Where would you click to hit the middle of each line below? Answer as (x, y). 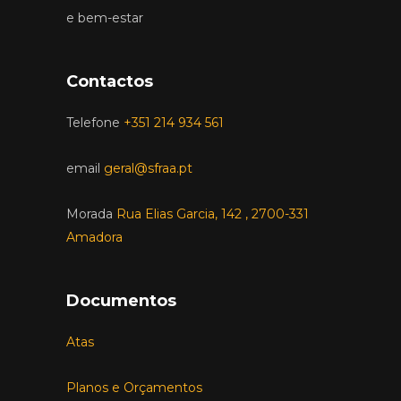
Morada (91, 214)
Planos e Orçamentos (134, 388)
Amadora (94, 238)
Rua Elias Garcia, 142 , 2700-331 (213, 214)
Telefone (93, 123)
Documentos (121, 301)
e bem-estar (105, 18)
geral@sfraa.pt (148, 169)
